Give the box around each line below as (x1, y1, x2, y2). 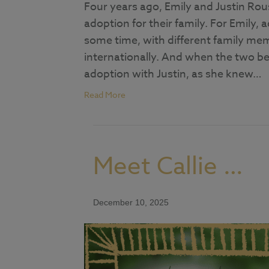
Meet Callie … (92, 148, 243, 184)
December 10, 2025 (92, 197, 169, 207)
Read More (83, 88, 125, 100)
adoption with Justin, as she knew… (83, 65, 262, 82)
